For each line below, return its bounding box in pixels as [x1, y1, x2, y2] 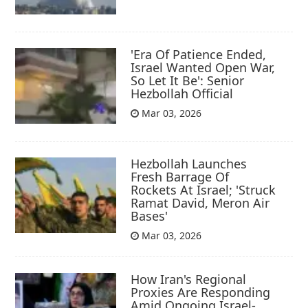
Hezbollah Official [131, 85, 234, 102]
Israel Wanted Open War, [131, 58, 276, 76]
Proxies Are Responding [131, 284, 271, 301]
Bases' [131, 208, 168, 225]
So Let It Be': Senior [131, 71, 245, 89]
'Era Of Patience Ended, [131, 45, 267, 63]
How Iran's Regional [131, 271, 247, 288]
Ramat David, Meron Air [131, 195, 270, 212]
